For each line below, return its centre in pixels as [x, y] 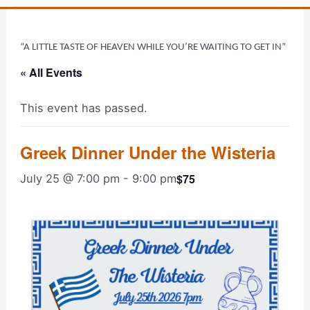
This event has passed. [83, 108]
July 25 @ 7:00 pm [70, 179]
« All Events [51, 73]
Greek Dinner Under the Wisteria [147, 153]
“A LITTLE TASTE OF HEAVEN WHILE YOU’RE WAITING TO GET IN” [153, 48]
